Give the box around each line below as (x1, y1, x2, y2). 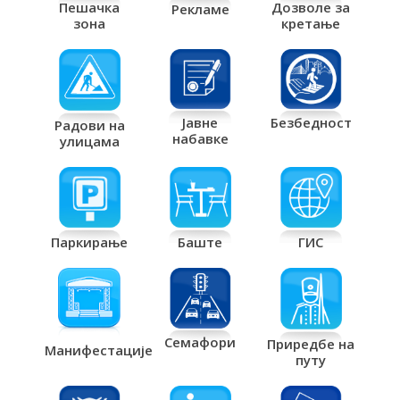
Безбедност (270, 113, 352, 132)
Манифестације (45, 340, 153, 359)
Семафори (164, 332, 236, 351)
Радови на (54, 116, 125, 135)
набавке (171, 129, 229, 148)
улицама (59, 132, 120, 151)
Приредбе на (267, 334, 354, 353)
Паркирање (51, 233, 128, 252)
